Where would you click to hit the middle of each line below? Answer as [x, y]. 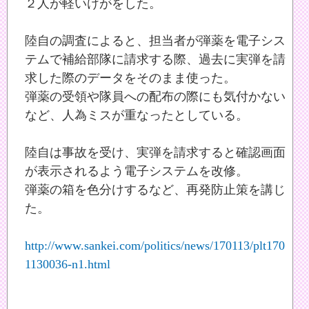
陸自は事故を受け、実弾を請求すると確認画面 [155, 153]
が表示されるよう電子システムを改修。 [137, 171]
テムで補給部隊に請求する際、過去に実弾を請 [155, 60]
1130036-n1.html [68, 265]
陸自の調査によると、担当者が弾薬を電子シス [155, 41]
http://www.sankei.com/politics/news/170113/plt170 [155, 246]
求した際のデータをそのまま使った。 [130, 78]
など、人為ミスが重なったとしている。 [137, 116]
